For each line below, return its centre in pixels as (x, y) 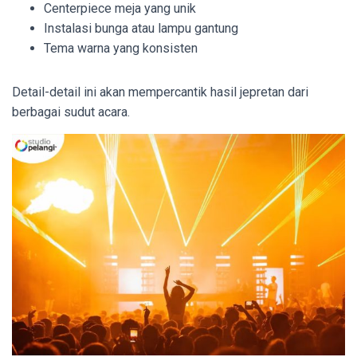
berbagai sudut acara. (71, 112)
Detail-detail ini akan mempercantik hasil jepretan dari (160, 92)
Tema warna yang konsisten (121, 48)
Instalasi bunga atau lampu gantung (141, 28)
